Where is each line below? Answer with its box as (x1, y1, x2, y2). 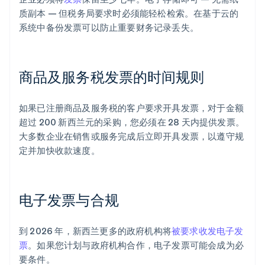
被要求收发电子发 (172, 225, 244, 237)
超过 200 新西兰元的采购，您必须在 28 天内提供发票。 (19, 116, 244, 128)
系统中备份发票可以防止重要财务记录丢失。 (19, 21, 199, 34)
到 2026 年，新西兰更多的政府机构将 (19, 225, 172, 237)
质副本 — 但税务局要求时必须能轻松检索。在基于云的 (19, 7, 239, 20)
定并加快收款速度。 (19, 144, 100, 157)
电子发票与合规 (19, 190, 119, 209)
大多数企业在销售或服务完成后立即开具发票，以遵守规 (19, 130, 244, 143)
